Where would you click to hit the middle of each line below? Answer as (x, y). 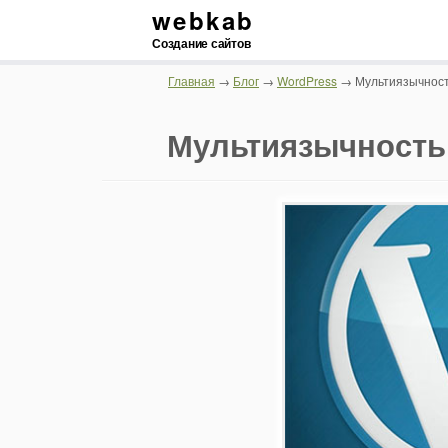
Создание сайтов (201, 43)
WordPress (307, 80)
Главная (191, 80)
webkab (203, 20)
